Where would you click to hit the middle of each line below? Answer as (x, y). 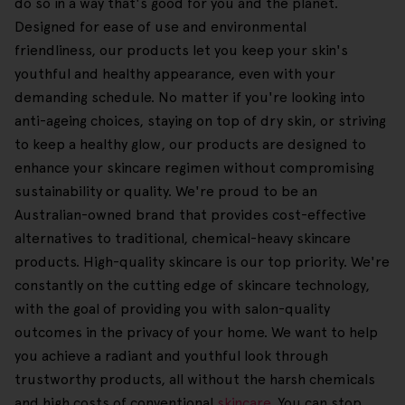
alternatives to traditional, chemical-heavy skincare (183, 239)
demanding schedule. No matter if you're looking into (190, 98)
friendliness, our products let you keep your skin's (181, 51)
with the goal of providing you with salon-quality (172, 309)
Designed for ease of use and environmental (160, 27)
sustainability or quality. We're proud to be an (166, 192)
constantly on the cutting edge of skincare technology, (192, 286)
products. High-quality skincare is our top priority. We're (202, 262)
